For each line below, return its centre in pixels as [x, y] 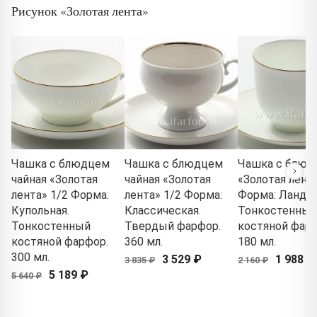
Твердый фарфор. [173, 226]
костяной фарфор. [60, 241]
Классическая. [163, 210]
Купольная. [40, 210]
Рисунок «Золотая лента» [80, 10]
